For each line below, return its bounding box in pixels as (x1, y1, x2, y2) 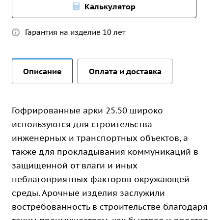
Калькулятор (84, 1, 136, 11)
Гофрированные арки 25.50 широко (12, 105, 163, 116)
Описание (23, 66, 62, 76)
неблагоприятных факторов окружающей (12, 174, 190, 185)
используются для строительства (12, 119, 152, 130)
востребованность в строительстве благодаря (12, 201, 208, 212)
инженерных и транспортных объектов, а (12, 133, 188, 143)
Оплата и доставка (89, 66, 162, 76)
